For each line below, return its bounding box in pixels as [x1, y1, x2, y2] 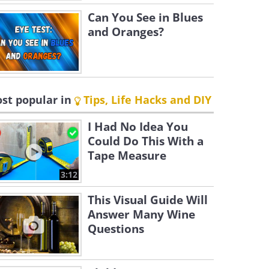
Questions [88, 221, 144, 237]
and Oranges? [88, 24, 164, 40]
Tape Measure [88, 148, 166, 163]
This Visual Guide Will [88, 192, 208, 208]
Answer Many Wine [88, 207, 195, 222]
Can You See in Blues [88, 10, 203, 25]
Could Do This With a [88, 133, 204, 149]
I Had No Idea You [88, 119, 188, 134]
